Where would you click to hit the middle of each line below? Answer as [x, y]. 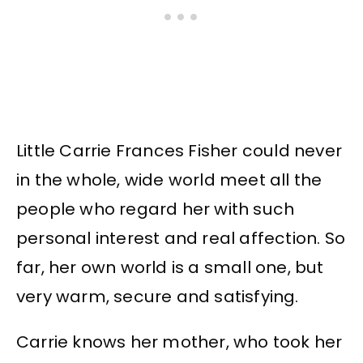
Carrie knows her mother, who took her [179, 342]
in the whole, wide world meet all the [169, 179]
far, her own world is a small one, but [170, 267]
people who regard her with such [156, 209]
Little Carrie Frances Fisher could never [179, 150]
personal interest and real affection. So [181, 238]
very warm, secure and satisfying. [158, 296]
